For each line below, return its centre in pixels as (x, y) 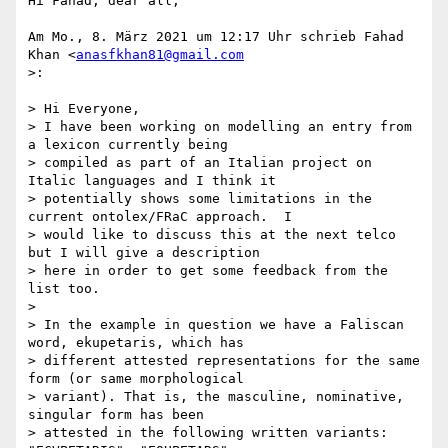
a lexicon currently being (128, 145)
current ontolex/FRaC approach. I (160, 217)
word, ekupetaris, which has (136, 343)
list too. (64, 289)
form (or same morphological (136, 379)
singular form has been (116, 415)
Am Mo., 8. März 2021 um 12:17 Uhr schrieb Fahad (216, 37)
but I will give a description (144, 253)
